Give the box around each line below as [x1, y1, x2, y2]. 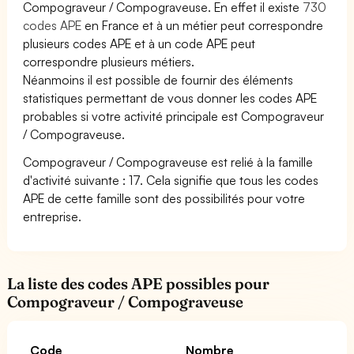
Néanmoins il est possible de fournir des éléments [23, 71, 294, 88]
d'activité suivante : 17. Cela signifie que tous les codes [23, 171, 319, 188]
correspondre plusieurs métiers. [23, 53, 195, 70]
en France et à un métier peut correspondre [81, 17, 324, 33]
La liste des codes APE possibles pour [7, 273, 270, 293]
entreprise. [23, 208, 81, 224]
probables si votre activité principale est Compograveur [23, 107, 325, 124]
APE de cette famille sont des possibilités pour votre [23, 190, 306, 206]
